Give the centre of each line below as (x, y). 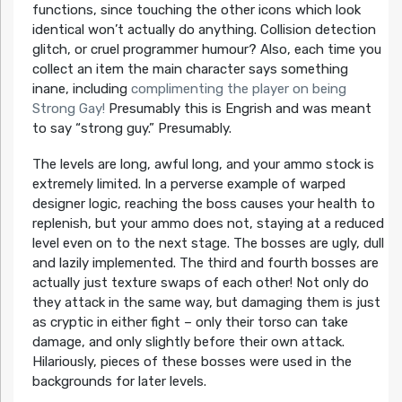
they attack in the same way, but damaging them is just (206, 303)
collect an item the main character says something (190, 70)
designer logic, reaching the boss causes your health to (203, 204)
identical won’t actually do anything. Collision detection (204, 30)
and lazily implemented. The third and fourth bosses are (205, 263)
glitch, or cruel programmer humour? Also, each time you (206, 50)
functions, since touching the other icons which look (196, 10)
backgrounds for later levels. (119, 382)
